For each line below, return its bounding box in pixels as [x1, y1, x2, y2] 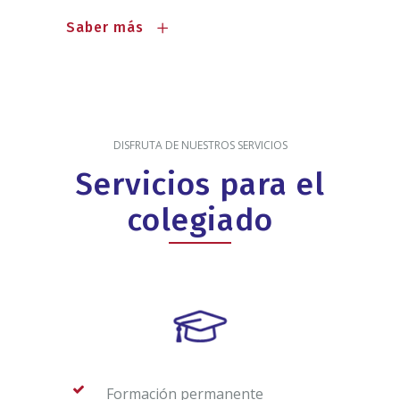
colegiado [127, 200, 273, 238]
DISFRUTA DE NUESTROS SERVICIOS [112, 137, 287, 153]
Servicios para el [75, 164, 325, 203]
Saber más [66, 18, 144, 36]
